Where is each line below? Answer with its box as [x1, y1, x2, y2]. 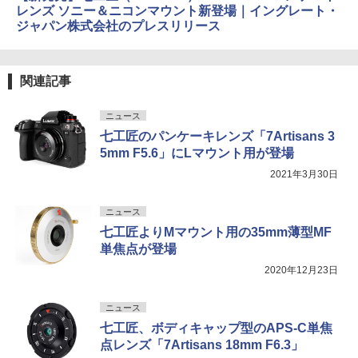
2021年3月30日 [270, 169, 338, 181]
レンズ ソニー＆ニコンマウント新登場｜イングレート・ [16, 4, 339, 18]
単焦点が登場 [100, 242, 177, 257]
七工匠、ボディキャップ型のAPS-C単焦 [100, 321, 332, 336]
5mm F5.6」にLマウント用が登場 [100, 146, 294, 161]
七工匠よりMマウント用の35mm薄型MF [100, 225, 332, 240]
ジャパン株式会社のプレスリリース [16, 19, 221, 34]
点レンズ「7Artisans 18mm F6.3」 [100, 338, 304, 352]
